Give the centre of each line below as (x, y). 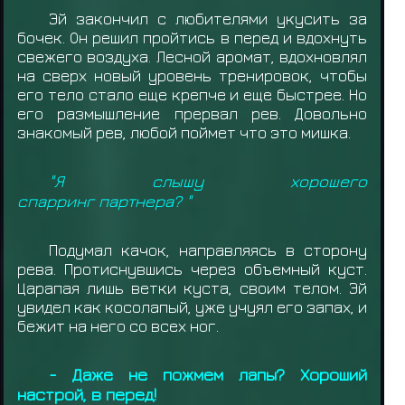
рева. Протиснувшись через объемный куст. (192, 268)
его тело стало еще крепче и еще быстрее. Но (192, 94)
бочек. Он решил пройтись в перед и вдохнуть (192, 37)
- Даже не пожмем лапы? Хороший (208, 374)
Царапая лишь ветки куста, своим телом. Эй (192, 287)
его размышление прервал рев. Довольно (192, 113)
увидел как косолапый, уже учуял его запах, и (192, 306)
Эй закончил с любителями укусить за (208, 18)
